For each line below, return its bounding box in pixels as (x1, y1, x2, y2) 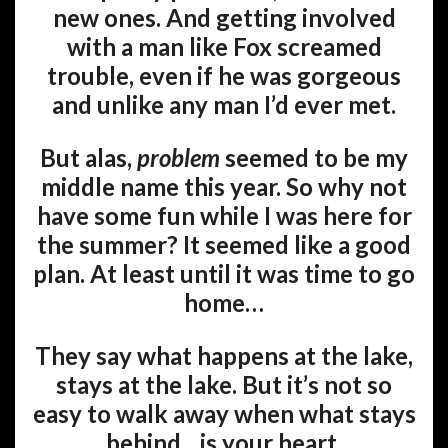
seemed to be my (220, 143, 408, 172)
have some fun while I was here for (36, 201, 412, 230)
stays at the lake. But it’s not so (56, 370, 392, 399)
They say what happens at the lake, (35, 341, 413, 370)
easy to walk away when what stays (32, 399, 416, 428)
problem (132, 143, 220, 172)
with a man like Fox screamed (66, 32, 382, 61)
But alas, (40, 143, 132, 172)
